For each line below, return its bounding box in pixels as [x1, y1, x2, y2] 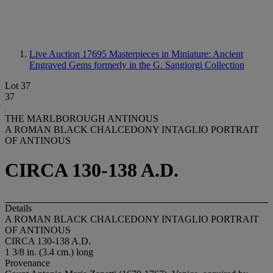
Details [5, 202, 32, 213]
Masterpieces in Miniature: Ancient [109, 49, 243, 59]
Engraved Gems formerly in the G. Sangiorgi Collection [29, 60, 244, 70]
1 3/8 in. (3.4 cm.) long [5, 246, 93, 257]
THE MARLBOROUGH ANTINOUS [5, 113, 158, 124]
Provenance [5, 257, 50, 268]
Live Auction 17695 [29, 49, 109, 59]
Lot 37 [5, 80, 30, 91]
